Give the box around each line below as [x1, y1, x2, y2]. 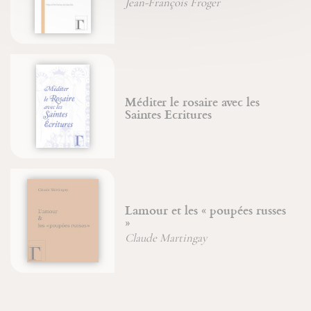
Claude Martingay [125, 230, 208, 246]
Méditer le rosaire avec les [125, 92, 260, 110]
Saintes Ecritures [125, 105, 212, 123]
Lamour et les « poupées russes [125, 201, 287, 219]
